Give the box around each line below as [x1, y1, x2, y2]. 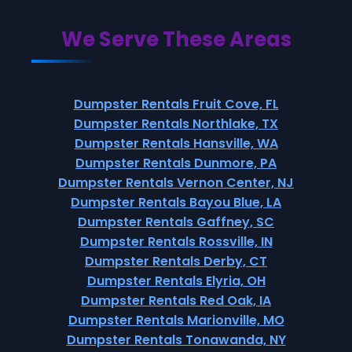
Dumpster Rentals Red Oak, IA [81, 291, 271, 310]
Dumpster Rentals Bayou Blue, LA [71, 193, 281, 211]
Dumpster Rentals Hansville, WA [74, 134, 278, 152]
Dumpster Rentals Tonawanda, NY [66, 331, 286, 349]
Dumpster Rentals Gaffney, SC [78, 213, 274, 231]
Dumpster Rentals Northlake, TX [74, 115, 278, 133]
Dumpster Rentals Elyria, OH [86, 272, 266, 290]
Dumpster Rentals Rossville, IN [79, 233, 273, 251]
